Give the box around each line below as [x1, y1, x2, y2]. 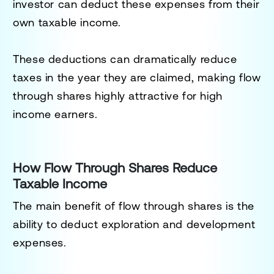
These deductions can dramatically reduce [13, 52, 237, 65]
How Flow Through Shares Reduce [13, 160, 218, 176]
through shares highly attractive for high [13, 89, 223, 102]
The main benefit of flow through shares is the [13, 199, 254, 212]
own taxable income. [13, 15, 121, 29]
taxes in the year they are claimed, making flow [13, 70, 261, 84]
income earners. [13, 107, 98, 120]
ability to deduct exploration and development [13, 217, 256, 231]
